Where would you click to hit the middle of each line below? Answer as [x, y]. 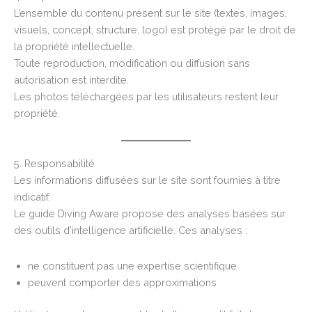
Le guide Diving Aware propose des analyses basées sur [150, 214]
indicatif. [32, 197]
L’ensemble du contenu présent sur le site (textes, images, [150, 13]
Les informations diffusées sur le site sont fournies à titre [147, 180]
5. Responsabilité [54, 164]
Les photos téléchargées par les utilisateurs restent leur [146, 96]
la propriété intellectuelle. [74, 46]
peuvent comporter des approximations [122, 282]
